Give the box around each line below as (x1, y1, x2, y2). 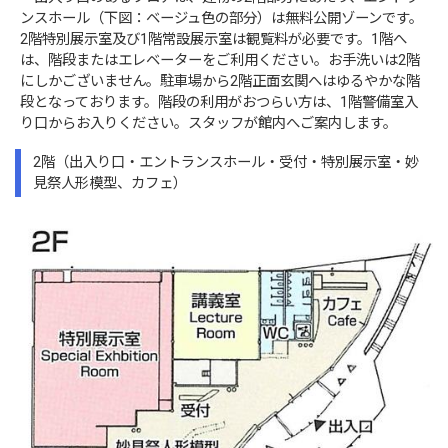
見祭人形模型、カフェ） (33, 174, 188, 192)
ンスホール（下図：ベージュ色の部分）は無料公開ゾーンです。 (20, 9, 424, 27)
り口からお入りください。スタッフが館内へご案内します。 (20, 114, 412, 132)
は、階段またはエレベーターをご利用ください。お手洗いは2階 (20, 51, 421, 69)
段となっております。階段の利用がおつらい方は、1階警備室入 (20, 93, 419, 111)
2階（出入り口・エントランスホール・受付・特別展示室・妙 (33, 153, 420, 171)
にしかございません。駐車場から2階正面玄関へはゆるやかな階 (20, 72, 421, 90)
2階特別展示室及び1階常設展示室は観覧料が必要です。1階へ (20, 30, 408, 48)
